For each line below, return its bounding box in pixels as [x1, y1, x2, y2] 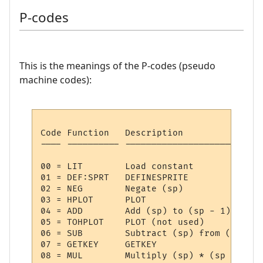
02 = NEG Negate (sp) [41, 184, 110, 194]
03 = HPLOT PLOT [41, 195, 110, 205]
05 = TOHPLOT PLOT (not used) [41, 217, 110, 228]
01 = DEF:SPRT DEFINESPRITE [41, 173, 110, 183]
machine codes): [19, 73, 92, 86]
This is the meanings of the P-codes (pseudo [19, 59, 215, 72]
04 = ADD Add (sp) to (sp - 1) [41, 206, 110, 217]
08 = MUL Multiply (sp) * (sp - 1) [41, 251, 110, 261]
